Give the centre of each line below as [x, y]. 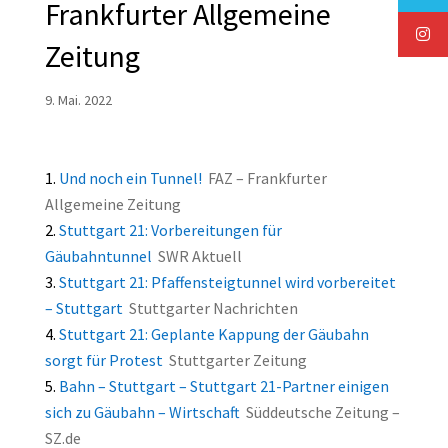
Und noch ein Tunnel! [130, 178]
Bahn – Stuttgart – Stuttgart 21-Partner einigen [223, 386]
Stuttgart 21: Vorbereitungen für [170, 230]
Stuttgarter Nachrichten [213, 308]
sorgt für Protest [103, 360]
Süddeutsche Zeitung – [322, 412]
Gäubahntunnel [98, 256]
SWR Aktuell [199, 256]
